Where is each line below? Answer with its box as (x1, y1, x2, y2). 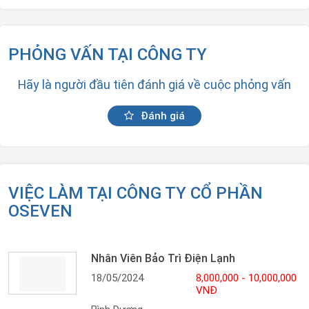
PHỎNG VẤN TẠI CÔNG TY (8, 44, 207, 64)
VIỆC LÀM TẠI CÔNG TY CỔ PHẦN (8, 183, 263, 203)
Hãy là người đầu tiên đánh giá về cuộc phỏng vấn (18, 77, 291, 92)
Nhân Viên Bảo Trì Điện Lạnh (91, 251, 235, 265)
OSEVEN (8, 201, 72, 221)
